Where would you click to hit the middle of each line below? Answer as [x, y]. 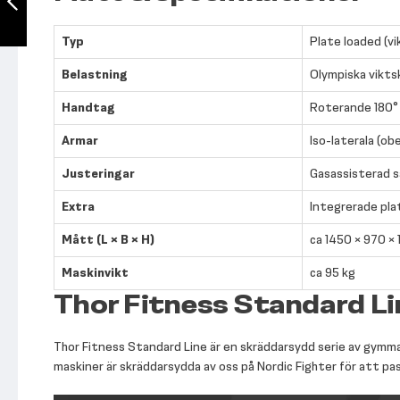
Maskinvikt [95, 273]
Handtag [88, 108]
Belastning [95, 75]
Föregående [49, 41]
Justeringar [98, 174]
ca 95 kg [333, 273]
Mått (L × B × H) [108, 240]
